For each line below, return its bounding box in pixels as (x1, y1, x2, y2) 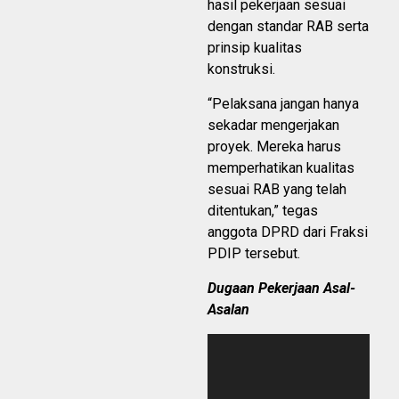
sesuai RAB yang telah (208, 181, 346, 198)
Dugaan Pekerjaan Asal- (208, 280, 355, 297)
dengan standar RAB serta (208, 18, 369, 35)
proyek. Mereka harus (208, 138, 341, 155)
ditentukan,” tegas (208, 202, 318, 219)
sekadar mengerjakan (208, 117, 339, 134)
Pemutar (207, 335, 259, 352)
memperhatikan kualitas (208, 159, 354, 176)
